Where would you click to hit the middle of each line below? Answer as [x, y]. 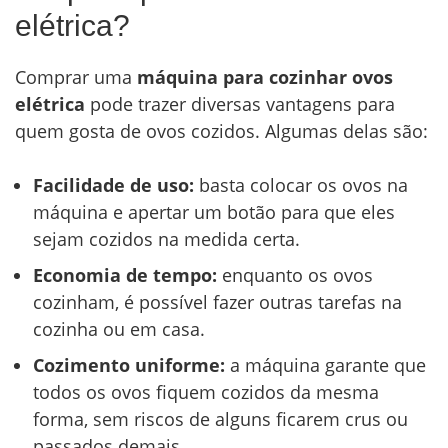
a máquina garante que [325, 365]
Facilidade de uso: [113, 185]
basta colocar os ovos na [301, 185]
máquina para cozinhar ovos [265, 77]
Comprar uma [76, 77]
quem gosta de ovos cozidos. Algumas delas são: [221, 131]
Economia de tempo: [125, 275]
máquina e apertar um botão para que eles [214, 212]
